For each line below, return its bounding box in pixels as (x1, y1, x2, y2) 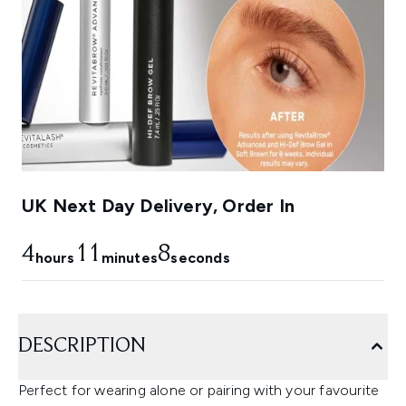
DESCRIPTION (18, 335, 146, 358)
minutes (101, 249, 158, 267)
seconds (170, 249, 230, 267)
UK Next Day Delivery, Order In (22, 195, 295, 217)
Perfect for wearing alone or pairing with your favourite (18, 382, 380, 400)
